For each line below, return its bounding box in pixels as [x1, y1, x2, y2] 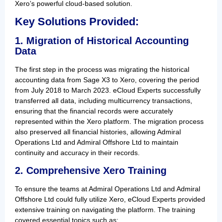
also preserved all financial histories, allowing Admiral [15, 128, 181, 136]
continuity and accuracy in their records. [15, 149, 140, 157]
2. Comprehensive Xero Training [15, 165, 166, 176]
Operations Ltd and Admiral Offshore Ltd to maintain [15, 138, 178, 147]
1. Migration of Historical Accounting [15, 35, 189, 47]
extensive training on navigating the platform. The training [15, 205, 195, 214]
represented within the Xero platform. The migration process [15, 117, 204, 126]
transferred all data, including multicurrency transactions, [15, 97, 192, 105]
